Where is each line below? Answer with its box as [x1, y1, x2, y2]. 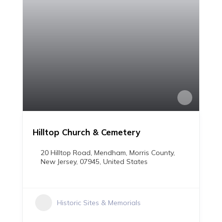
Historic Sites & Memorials [57, 198, 141, 207]
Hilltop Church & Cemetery [33, 127, 140, 137]
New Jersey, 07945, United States [41, 157, 148, 166]
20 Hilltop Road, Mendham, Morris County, [41, 148, 175, 157]
